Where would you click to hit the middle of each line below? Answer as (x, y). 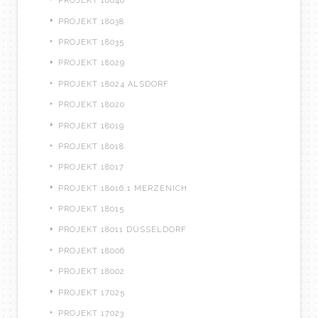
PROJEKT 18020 (92, 105)
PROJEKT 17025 (92, 292)
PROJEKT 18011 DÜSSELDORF (122, 230)
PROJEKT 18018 (91, 146)
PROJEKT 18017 (91, 168)
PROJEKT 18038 (91, 21)
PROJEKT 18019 (91, 126)
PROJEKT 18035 (91, 42)
